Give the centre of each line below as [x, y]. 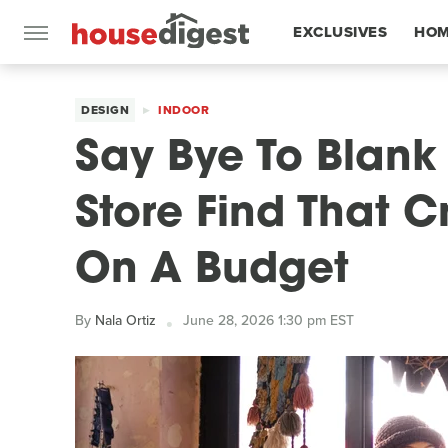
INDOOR [183, 110]
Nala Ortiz [125, 320]
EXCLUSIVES [340, 32]
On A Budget [212, 271]
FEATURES [332, 96]
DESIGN [105, 110]
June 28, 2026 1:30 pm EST [268, 320]
